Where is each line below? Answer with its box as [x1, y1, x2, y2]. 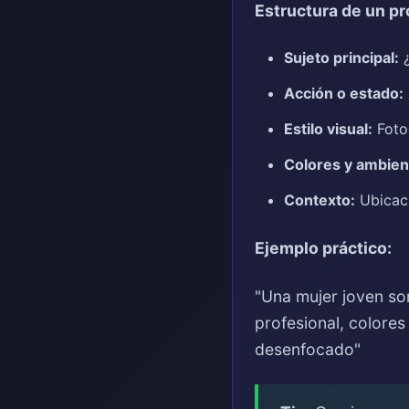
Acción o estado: [284, 83, 404, 102]
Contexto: [284, 190, 355, 209]
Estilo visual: [284, 119, 372, 138]
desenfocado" [255, 339, 361, 359]
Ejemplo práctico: [255, 237, 392, 257]
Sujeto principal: [284, 47, 399, 67]
